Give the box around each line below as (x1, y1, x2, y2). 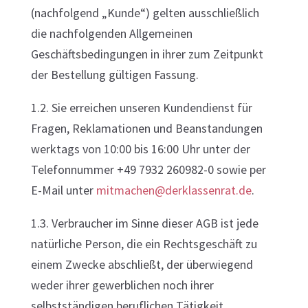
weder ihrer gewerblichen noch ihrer (30, 277, 214, 293)
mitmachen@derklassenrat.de (96, 182, 252, 198)
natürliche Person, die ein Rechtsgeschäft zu (30, 236, 257, 252)
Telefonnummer (30, 162, 117, 177)
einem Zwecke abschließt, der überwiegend (30, 256, 253, 272)
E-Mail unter (30, 182, 96, 198)
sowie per (213, 162, 266, 177)
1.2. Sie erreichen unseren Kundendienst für (30, 100, 252, 115)
